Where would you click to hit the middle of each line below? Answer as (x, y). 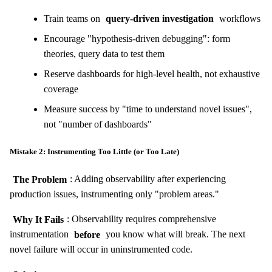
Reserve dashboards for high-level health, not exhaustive (152, 73)
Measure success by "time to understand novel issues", (148, 109)
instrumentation (40, 234)
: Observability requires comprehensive (141, 219)
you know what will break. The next (174, 234)
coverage (61, 89)
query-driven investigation (159, 18)
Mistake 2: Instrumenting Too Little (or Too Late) (94, 152)
